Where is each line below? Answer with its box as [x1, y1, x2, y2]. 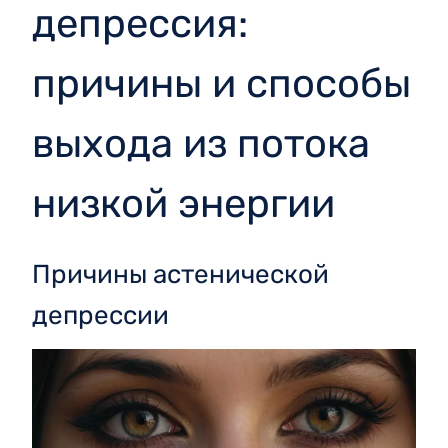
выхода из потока [32, 119, 370, 167]
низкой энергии [32, 179, 335, 227]
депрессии [32, 299, 169, 331]
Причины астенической [32, 258, 329, 290]
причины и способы [32, 59, 411, 107]
